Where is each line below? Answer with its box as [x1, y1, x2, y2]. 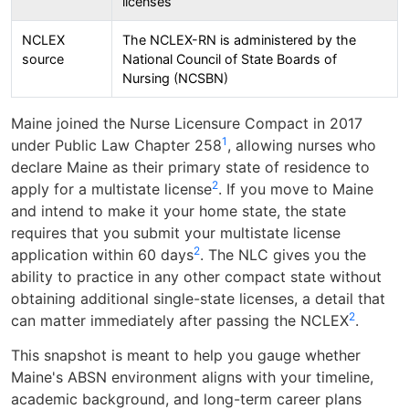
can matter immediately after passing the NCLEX [11, 310, 349, 330]
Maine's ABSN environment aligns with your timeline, [11, 367, 373, 386]
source [21, 50, 64, 67]
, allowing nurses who [227, 135, 376, 154]
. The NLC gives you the [200, 245, 366, 264]
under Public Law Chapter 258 [11, 135, 222, 154]
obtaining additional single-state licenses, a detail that [11, 288, 385, 308]
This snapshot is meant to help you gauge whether [11, 345, 361, 364]
